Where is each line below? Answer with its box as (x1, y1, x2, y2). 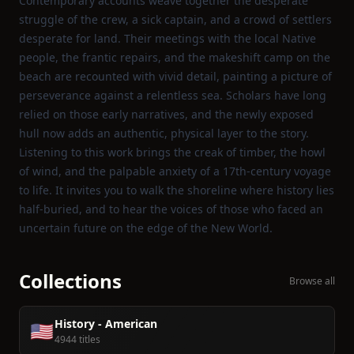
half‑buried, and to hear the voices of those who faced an (19, 201, 323, 217)
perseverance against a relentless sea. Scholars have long (19, 88, 326, 103)
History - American (55, 316, 157, 331)
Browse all (289, 274, 335, 288)
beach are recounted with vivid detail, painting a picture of (19, 69, 332, 84)
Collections (19, 268, 122, 294)
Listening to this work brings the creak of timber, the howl (19, 145, 326, 160)
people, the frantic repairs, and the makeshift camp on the (19, 50, 330, 65)
